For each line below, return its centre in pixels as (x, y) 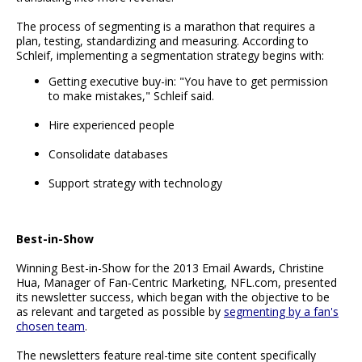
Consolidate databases (108, 154)
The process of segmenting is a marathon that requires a (166, 27)
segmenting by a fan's (281, 312)
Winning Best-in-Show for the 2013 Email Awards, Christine (170, 268)
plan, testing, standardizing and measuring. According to (162, 41)
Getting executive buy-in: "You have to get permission (188, 82)
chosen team (51, 326)
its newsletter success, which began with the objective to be (173, 297)
